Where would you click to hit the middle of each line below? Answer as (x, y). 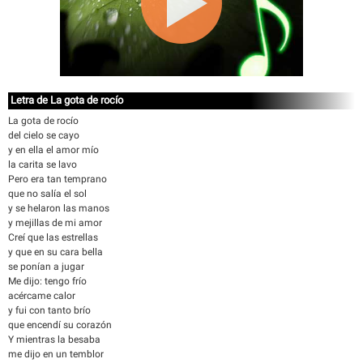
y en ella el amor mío (53, 150)
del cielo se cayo (44, 135)
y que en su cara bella (56, 252)
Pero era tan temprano (58, 179)
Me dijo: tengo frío (47, 281)
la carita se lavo (43, 164)
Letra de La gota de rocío (67, 100)
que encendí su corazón (60, 325)
